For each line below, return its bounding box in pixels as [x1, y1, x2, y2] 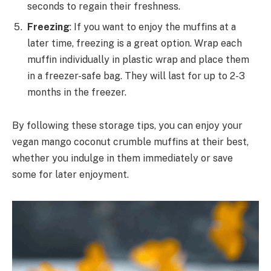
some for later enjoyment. [12, 169, 129, 181]
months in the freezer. [27, 86, 126, 98]
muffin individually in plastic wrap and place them [27, 53, 249, 65]
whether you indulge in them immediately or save [12, 152, 233, 165]
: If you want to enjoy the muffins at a [70, 21, 236, 33]
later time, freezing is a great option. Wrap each [27, 37, 242, 49]
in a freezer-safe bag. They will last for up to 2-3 [27, 70, 245, 82]
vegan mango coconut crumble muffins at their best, [12, 136, 249, 148]
